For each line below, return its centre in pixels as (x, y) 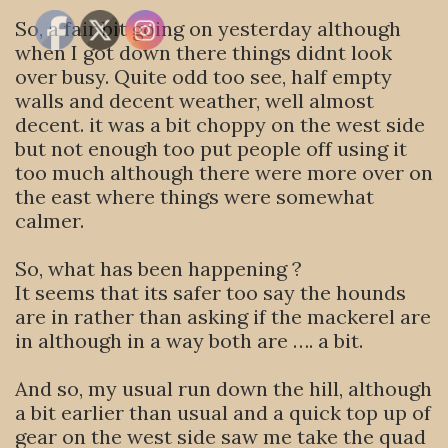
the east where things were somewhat (194, 196)
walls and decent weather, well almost (194, 100)
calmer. (49, 220)
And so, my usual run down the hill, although (223, 388)
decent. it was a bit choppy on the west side (220, 124)
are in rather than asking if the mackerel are (223, 316)
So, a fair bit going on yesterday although (208, 28)
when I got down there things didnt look (203, 52)
